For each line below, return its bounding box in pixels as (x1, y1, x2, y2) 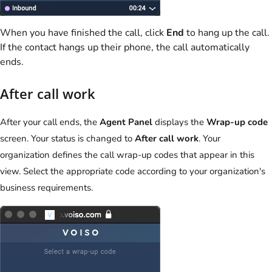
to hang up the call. (184, 25, 270, 39)
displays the (152, 116, 206, 129)
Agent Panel (100, 116, 152, 129)
